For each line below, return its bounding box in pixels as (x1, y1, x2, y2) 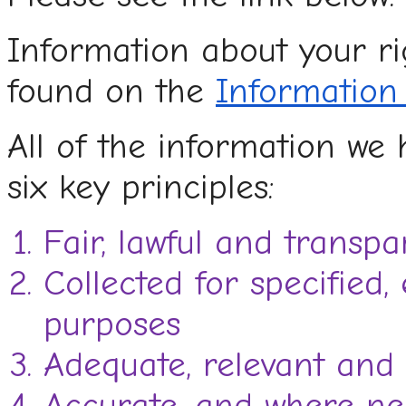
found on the (7, 71, 216, 112)
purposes (43, 304, 180, 345)
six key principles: (7, 167, 275, 208)
